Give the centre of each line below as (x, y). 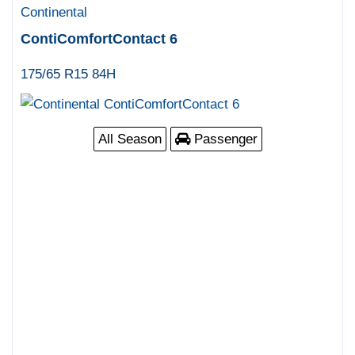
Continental (54, 13)
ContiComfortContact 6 (99, 39)
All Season (130, 139)
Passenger (223, 139)
